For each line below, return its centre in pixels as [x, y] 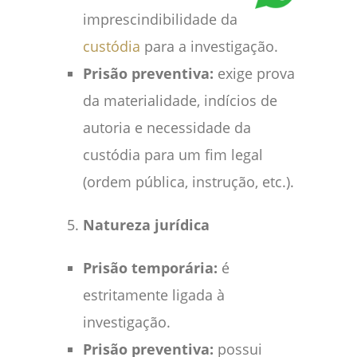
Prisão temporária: [152, 267]
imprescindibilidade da [160, 19]
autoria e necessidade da [167, 127]
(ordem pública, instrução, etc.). [188, 181]
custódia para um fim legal [173, 154]
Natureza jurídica [146, 224]
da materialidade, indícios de [180, 100]
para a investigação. [209, 46]
